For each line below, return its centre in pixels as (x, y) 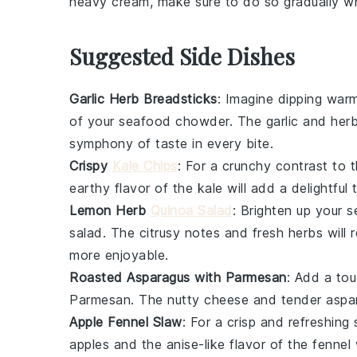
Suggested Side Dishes (182, 57)
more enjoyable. (119, 255)
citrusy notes (179, 233)
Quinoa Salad (191, 211)
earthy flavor (110, 188)
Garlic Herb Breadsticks (143, 99)
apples (89, 345)
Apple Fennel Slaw (126, 322)
